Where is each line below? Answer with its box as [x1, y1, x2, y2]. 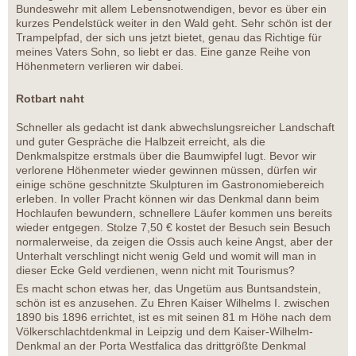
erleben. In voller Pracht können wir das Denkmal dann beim [16, 192, 319, 206]
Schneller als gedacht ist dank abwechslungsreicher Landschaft [16, 121, 335, 134]
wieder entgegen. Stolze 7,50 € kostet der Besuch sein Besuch [16, 221, 331, 234]
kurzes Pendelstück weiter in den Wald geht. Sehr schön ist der [16, 17, 332, 30]
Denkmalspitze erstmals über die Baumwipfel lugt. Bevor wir [16, 149, 316, 163]
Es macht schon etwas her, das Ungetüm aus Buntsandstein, [16, 282, 321, 296]
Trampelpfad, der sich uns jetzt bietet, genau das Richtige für [16, 31, 322, 44]
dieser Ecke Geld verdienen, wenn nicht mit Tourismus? [16, 264, 295, 277]
